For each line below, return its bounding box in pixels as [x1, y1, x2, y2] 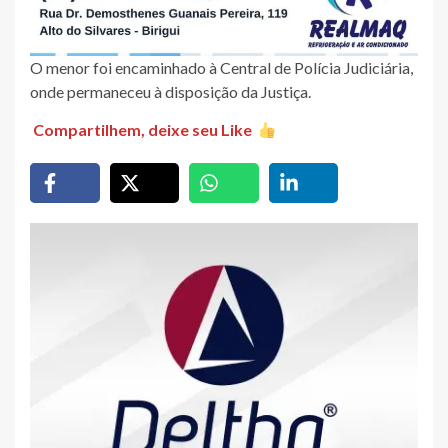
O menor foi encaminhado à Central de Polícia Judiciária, [30, 57, 413, 77]
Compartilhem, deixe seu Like [33, 120, 253, 140]
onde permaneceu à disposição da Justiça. [30, 81, 311, 101]
